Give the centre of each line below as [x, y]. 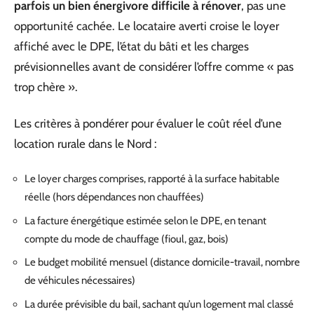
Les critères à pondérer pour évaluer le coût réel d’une [148, 123]
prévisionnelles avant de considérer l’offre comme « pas [154, 67]
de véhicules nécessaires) [80, 280]
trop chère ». [46, 87]
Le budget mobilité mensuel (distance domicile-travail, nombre [162, 262]
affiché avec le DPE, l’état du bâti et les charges [131, 46]
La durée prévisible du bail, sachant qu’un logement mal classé [159, 304]
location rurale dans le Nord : [86, 143]
